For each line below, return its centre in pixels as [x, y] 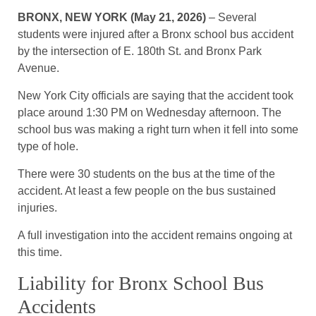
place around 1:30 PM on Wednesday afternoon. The [150, 113]
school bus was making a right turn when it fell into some [158, 130]
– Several [231, 18]
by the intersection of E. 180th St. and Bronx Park [140, 51]
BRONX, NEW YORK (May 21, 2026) [112, 18]
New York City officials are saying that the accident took [156, 96]
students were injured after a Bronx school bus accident [156, 35]
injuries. [37, 208]
